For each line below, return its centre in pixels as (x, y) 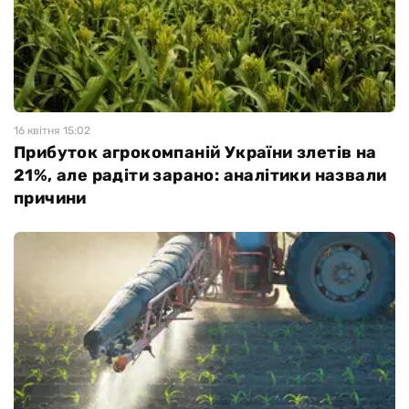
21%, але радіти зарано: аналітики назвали (200, 175)
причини (50, 198)
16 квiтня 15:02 (52, 131)
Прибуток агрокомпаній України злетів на (195, 152)
